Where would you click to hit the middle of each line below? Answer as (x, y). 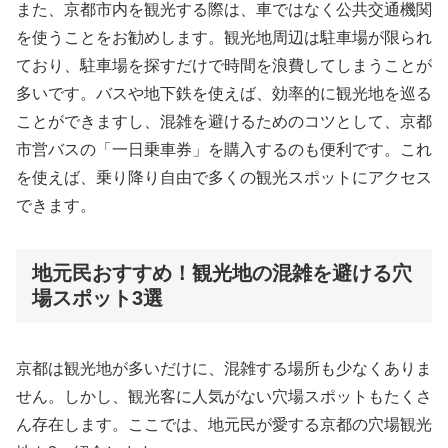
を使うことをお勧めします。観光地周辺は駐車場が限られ (224, 38)
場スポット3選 (97, 297)
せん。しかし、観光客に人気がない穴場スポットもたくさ (224, 397)
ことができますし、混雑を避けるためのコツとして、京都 (224, 122)
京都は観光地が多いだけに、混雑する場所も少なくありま (224, 369)
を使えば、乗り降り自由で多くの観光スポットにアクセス (224, 178)
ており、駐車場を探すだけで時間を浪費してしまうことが (224, 66)
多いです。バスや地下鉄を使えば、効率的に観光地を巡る (224, 94)
